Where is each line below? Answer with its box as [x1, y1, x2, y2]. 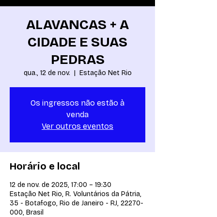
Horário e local [10, 160, 80, 172]
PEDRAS [50, 51, 105, 68]
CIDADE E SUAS [28, 34, 127, 50]
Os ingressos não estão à [31, 98, 124, 108]
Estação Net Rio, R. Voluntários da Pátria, [10, 190, 141, 198]
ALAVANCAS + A [26, 16, 129, 33]
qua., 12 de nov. [23, 69, 70, 77]
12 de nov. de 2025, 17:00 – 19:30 [10, 181, 111, 189]
